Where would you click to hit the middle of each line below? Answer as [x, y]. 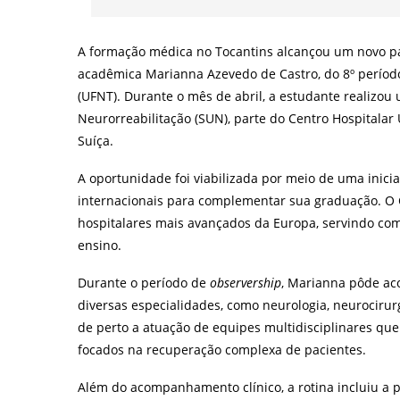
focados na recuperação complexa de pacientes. [222, 349]
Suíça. [96, 140]
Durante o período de [144, 282]
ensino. [100, 245]
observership [246, 282]
